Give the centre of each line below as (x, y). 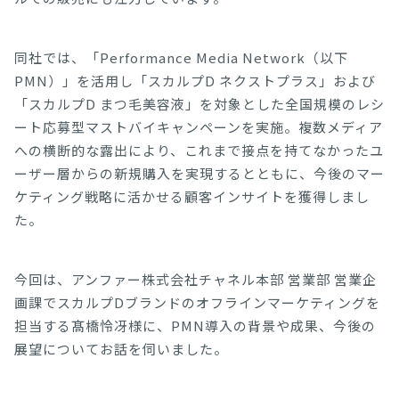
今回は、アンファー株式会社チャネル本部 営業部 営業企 (195, 279)
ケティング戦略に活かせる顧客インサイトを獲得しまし (192, 196)
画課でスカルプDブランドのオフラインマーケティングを (197, 302)
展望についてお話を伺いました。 (121, 349)
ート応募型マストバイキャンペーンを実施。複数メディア (199, 127)
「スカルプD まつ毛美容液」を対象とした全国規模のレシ (199, 104)
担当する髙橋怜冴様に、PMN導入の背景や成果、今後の (195, 326)
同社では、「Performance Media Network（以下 (181, 57)
